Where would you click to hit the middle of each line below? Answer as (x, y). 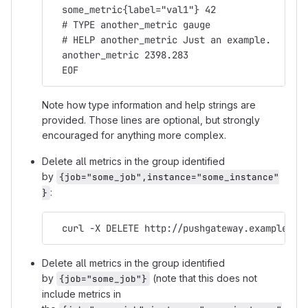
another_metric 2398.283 (120, 55)
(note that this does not (205, 278)
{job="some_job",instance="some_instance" (169, 177)
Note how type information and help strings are (149, 105)
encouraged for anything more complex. (134, 135)
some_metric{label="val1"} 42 (133, 10)
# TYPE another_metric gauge (131, 25)
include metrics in (81, 294)
